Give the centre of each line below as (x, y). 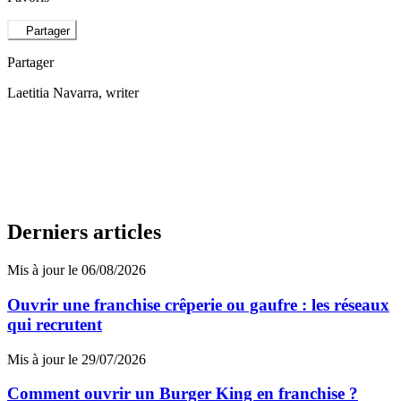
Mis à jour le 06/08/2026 (77, 270)
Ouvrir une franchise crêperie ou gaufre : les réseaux (198, 305)
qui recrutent (55, 325)
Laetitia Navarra (53, 92)
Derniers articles (84, 232)
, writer (119, 92)
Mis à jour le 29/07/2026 (77, 359)
